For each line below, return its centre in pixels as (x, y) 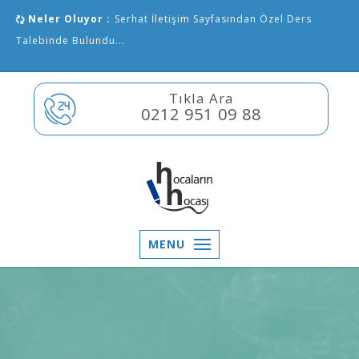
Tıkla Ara (201, 98)
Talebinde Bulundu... (71, 40)
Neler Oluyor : (68, 19)
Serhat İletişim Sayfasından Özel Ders (213, 19)
